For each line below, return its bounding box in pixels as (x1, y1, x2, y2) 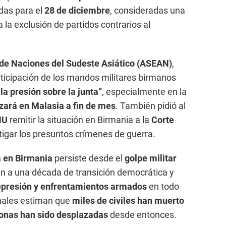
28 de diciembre (44, 5, 110, 16)
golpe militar (125, 153, 177, 164)
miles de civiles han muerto (72, 195, 184, 206)
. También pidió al (116, 100, 186, 111)
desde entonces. (108, 209, 177, 220)
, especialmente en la (102, 86, 187, 97)
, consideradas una (110, 5, 185, 16)
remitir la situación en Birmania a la (8, 115, 151, 126)
